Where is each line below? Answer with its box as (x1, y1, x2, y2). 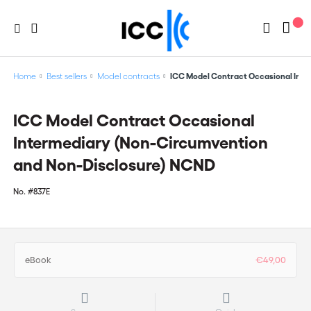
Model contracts (96, 72, 160, 81)
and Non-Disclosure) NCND (12, 155, 215, 174)
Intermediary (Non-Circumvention (12, 133, 268, 152)
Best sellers (46, 72, 87, 81)
